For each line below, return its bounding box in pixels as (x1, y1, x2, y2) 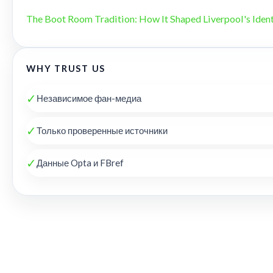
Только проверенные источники (37, 124, 168, 136)
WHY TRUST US (26, 63, 106, 74)
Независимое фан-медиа (37, 92, 141, 104)
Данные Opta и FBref (37, 157, 124, 168)
